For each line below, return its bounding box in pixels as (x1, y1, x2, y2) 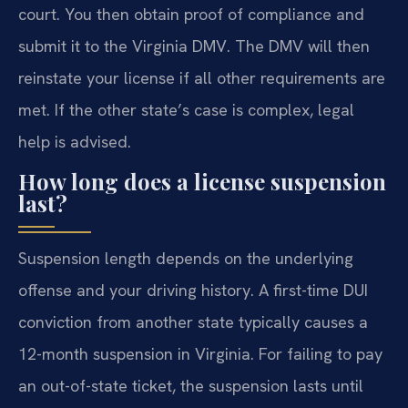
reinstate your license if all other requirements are (18, 66, 385, 88)
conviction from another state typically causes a (18, 311, 368, 333)
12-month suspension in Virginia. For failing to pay (18, 343, 382, 365)
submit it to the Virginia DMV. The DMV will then (18, 35, 370, 56)
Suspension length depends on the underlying (18, 248, 353, 270)
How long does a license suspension (18, 167, 386, 197)
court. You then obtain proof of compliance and (18, 3, 364, 25)
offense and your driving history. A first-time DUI (18, 280, 368, 301)
